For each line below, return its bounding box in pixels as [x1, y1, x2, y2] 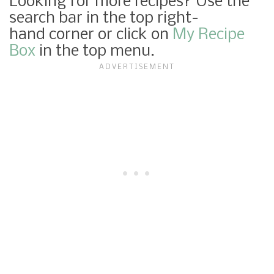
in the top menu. [35, 43, 155, 60]
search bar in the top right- [9, 10, 199, 27]
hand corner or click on [9, 26, 172, 43]
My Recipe [172, 26, 245, 43]
